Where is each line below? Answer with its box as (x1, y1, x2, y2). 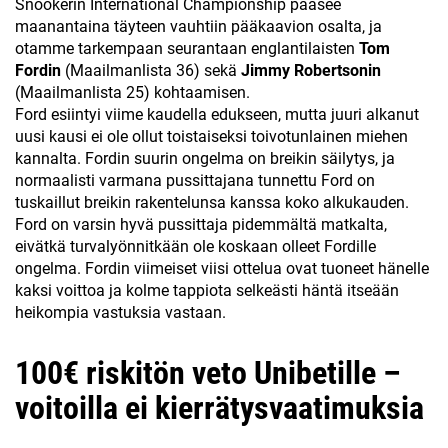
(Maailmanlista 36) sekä (65, 61, 241, 80)
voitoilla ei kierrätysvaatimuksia (15, 389, 424, 427)
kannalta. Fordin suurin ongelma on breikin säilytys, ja (15, 149, 395, 168)
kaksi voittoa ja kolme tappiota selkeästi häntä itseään (15, 281, 399, 300)
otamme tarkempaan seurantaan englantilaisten (15, 39, 359, 58)
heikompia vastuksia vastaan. (15, 303, 226, 322)
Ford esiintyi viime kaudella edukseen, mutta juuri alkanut (15, 105, 419, 124)
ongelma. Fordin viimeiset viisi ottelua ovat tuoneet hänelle (15, 259, 429, 278)
